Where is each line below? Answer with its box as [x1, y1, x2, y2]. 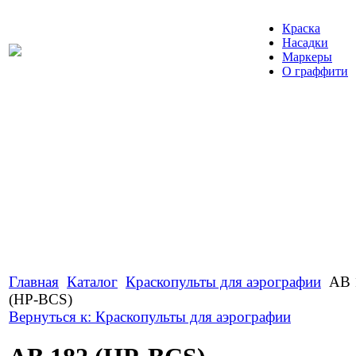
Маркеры [282, 50, 332, 64]
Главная [9, 273, 59, 290]
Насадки [282, 36, 328, 49]
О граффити [282, 64, 348, 78]
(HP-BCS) [9, 291, 72, 308]
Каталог [67, 273, 118, 290]
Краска [282, 21, 320, 35]
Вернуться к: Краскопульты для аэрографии [9, 308, 291, 325]
